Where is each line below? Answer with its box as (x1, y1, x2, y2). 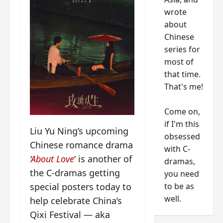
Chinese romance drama (30, 138, 133, 151)
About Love (31, 152, 74, 165)
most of (164, 56, 194, 67)
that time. (164, 68, 201, 80)
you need (164, 168, 199, 179)
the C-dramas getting (30, 166, 120, 179)
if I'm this (164, 118, 199, 129)
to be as (164, 180, 194, 192)
